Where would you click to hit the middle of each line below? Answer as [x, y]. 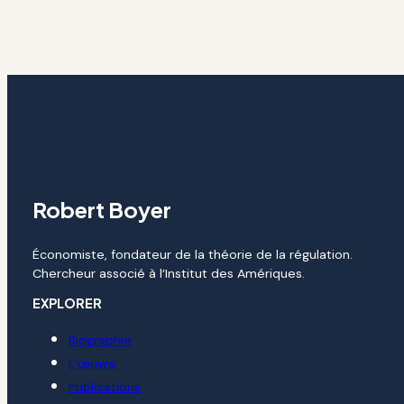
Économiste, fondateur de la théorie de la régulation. [192, 255]
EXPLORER [67, 303]
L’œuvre [92, 364]
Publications [104, 387]
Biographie [100, 340]
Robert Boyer [101, 210]
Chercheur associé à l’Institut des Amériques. [168, 274]
